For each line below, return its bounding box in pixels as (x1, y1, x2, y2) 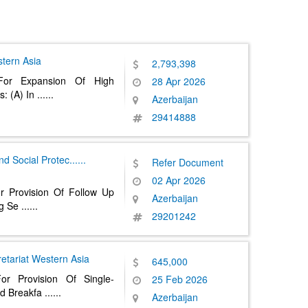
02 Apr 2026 (152, 173, 206, 187)
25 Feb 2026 (152, 272, 208, 286)
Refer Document (152, 155, 223, 169)
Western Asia (32, 252, 89, 265)
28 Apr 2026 (152, 74, 206, 88)
